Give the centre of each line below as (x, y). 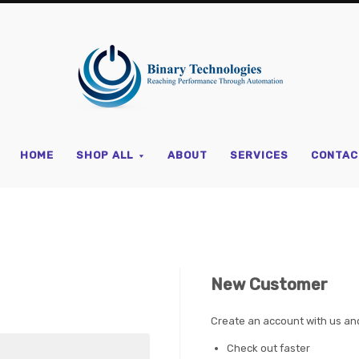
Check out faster (268, 348)
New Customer (269, 284)
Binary (248, 67)
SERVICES (259, 155)
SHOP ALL (105, 155)
